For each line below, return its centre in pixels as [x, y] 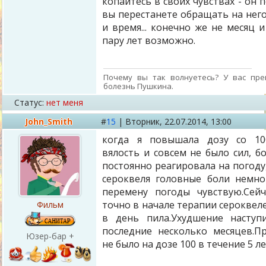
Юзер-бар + [50, 236]
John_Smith [49, 121]
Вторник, [145, 121]
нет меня [65, 102]
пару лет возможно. [149, 40]
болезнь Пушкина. [138, 86]
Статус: [29, 102]
